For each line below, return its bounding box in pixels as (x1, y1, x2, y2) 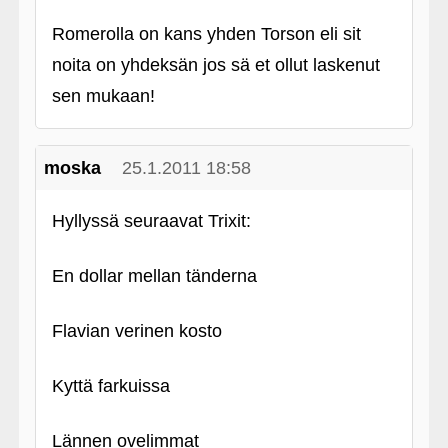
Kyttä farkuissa (51, 376, 170, 396)
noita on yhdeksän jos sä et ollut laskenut (51, 55, 380, 75)
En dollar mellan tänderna (51, 266, 257, 286)
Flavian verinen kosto (51, 321, 222, 341)
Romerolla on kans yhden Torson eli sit (51, 24, 361, 44)
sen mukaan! (51, 86, 155, 106)
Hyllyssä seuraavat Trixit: (51, 211, 251, 231)
